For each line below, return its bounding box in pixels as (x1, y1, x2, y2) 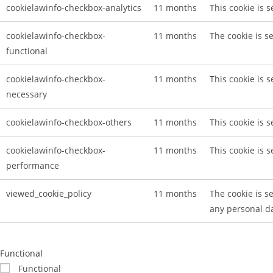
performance (6, 160, 59, 171)
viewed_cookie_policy (6, 188, 91, 199)
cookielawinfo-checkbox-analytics (6, 2, 141, 13)
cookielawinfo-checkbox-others (6, 116, 132, 128)
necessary (6, 88, 47, 100)
